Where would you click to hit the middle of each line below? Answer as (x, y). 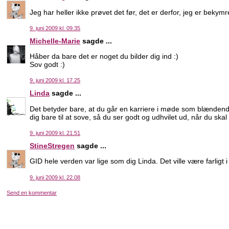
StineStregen (52, 145)
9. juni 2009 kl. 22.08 (55, 177)
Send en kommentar (32, 192)
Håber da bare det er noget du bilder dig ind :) (104, 56)
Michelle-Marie (55, 41)
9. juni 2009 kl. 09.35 (55, 28)
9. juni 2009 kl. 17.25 (55, 81)
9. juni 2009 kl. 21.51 (55, 133)
